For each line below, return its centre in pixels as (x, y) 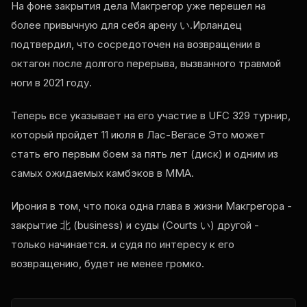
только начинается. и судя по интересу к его (123, 245)
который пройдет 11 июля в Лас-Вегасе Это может (138, 135)
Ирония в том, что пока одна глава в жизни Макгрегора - (151, 206)
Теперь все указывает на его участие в (110, 116)
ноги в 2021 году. (51, 83)
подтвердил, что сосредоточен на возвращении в (136, 45)
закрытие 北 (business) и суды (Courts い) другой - (135, 225)
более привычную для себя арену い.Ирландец (126, 25)
